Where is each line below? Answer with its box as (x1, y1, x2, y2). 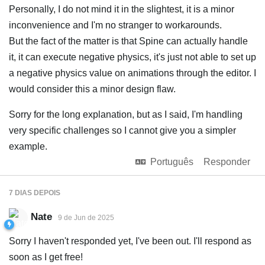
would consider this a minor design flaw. (9, 84, 176, 94)
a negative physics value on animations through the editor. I (9, 68, 256, 78)
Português (150, 157, 193, 167)
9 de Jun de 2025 (58, 214, 114, 222)
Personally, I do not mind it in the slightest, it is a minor (9, 4, 234, 14)
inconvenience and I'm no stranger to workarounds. (9, 20, 222, 30)
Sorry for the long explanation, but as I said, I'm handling (9, 109, 243, 119)
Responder (203, 157, 250, 167)
